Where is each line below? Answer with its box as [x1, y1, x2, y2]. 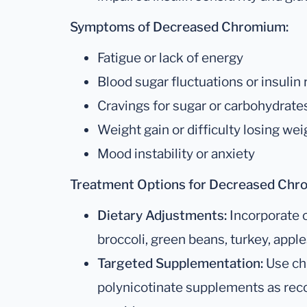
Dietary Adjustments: [97, 207, 227, 223]
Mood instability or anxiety [97, 145, 255, 162]
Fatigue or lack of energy [97, 49, 243, 66]
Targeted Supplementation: [97, 255, 263, 271]
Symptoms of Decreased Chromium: [70, 19, 288, 35]
